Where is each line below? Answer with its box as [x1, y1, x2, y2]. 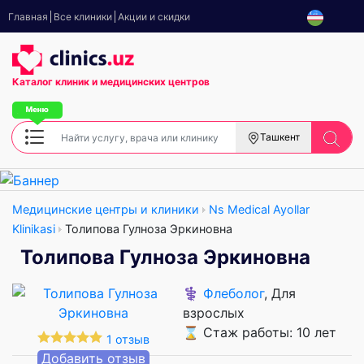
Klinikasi [12, 221, 55, 236]
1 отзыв [106, 331, 149, 346]
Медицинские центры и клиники [12, 201, 199, 216]
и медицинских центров [92, 76, 210, 89]
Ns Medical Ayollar [209, 201, 310, 216]
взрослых [183, 304, 245, 321]
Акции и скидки [118, 11, 190, 23]
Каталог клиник [12, 76, 92, 89]
